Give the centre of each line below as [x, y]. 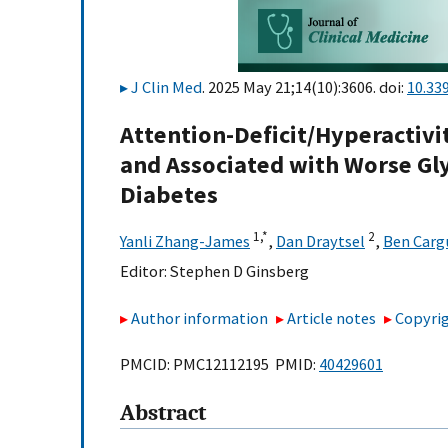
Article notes [332, 317]
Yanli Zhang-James [185, 241]
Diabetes [169, 195]
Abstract [163, 413]
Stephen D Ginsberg [239, 271]
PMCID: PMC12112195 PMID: [219, 364]
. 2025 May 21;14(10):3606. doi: [304, 87]
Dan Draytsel [320, 241]
